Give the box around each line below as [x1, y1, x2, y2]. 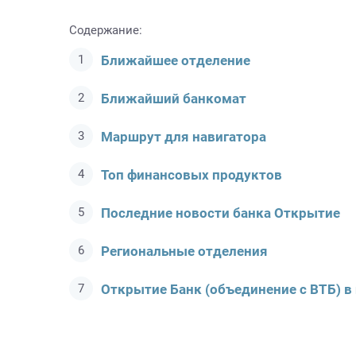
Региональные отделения [101, 243, 268, 259]
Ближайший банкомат [101, 91, 246, 106]
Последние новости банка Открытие [101, 205, 340, 221]
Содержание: [69, 23, 142, 37]
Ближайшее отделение [101, 52, 250, 68]
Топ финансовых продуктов [101, 167, 282, 183]
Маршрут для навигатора [101, 129, 266, 145]
